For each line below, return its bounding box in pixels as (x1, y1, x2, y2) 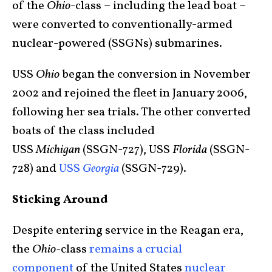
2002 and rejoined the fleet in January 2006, (12, 85, 247, 103)
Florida (172, 141, 207, 159)
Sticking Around (12, 191, 108, 209)
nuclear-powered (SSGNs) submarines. (12, 35, 222, 53)
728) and (12, 160, 59, 178)
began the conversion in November (59, 66, 251, 84)
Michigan (36, 141, 80, 159)
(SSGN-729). (119, 160, 186, 178)
